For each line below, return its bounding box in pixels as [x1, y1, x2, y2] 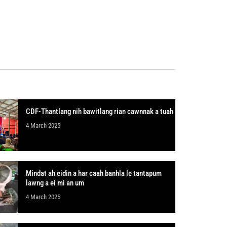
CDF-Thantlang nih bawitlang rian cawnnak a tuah [25, 106, 173, 116]
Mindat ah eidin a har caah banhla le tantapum [25, 169, 162, 178]
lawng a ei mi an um [25, 178, 84, 188]
